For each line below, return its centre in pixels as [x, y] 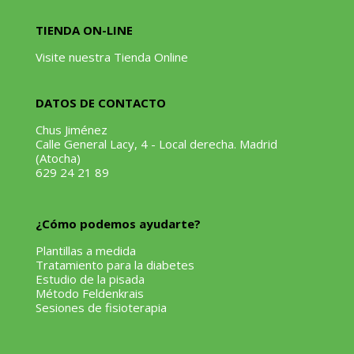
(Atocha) [58, 158]
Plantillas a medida [85, 251]
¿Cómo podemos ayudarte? [118, 224]
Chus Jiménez [71, 130]
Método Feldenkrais [89, 294]
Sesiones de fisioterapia [101, 308]
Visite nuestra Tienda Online [111, 57]
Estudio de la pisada [90, 279]
